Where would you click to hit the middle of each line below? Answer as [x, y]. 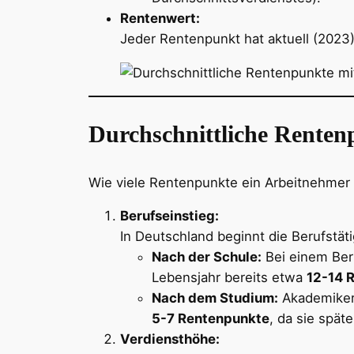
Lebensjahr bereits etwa [229, 278]
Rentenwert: [160, 18]
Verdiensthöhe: [170, 339]
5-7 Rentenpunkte [211, 319]
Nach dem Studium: [215, 298]
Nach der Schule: [207, 257]
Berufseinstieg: [169, 216]
